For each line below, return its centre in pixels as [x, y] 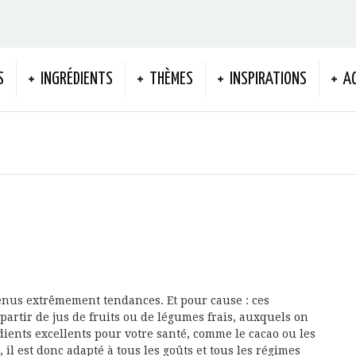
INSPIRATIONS [268, 79]
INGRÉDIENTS [77, 79]
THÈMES [171, 79]
